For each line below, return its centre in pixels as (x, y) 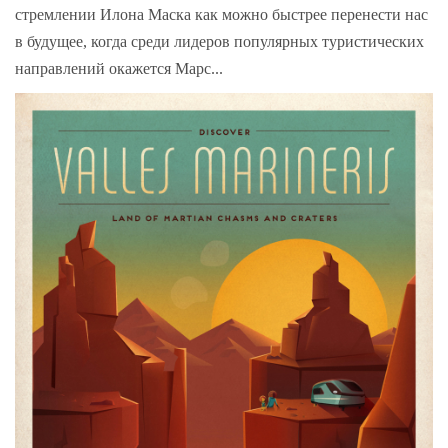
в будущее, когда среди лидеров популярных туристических (219, 41)
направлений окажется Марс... (119, 68)
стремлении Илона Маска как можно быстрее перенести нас (221, 14)
